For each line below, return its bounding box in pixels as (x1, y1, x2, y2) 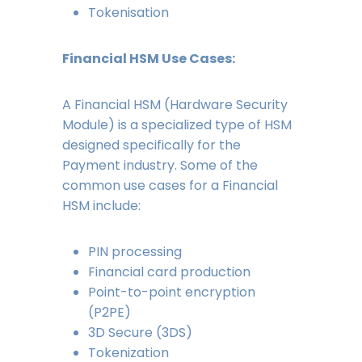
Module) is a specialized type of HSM (61, 116, 292, 135)
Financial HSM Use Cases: (61, 49, 235, 69)
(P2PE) (87, 303, 134, 322)
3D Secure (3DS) (87, 323, 196, 343)
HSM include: (61, 196, 144, 216)
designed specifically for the (61, 136, 241, 155)
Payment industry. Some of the (61, 156, 258, 175)
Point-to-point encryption (87, 283, 255, 302)
